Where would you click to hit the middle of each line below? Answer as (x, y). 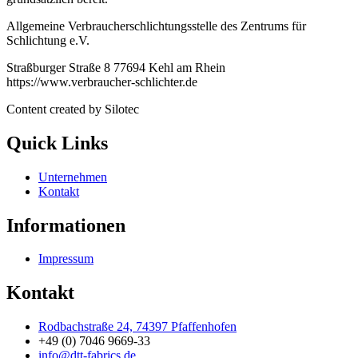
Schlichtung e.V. (48, 40)
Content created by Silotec (73, 109)
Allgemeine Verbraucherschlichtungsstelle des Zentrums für (156, 26)
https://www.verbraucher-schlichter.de (102, 82)
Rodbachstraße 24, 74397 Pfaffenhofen (137, 327)
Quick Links (57, 143)
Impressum (66, 259)
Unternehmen (73, 177)
